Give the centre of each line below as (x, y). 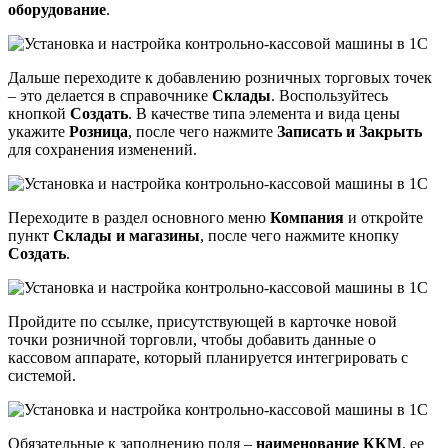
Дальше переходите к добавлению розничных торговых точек (220, 77)
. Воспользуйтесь (329, 95)
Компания (307, 217)
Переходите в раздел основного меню (139, 217)
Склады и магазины (126, 235)
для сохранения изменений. (102, 149)
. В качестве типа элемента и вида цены (264, 113)
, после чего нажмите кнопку (299, 235)
